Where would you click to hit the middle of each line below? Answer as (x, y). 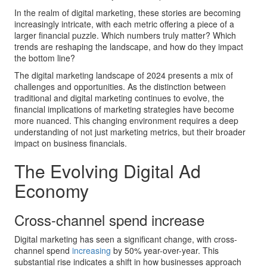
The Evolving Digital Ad (108, 171)
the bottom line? (45, 58)
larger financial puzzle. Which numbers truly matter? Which (125, 35)
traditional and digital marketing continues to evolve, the (119, 98)
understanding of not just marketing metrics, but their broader (130, 132)
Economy (52, 190)
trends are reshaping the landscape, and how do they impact (129, 46)
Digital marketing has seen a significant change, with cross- (126, 239)
